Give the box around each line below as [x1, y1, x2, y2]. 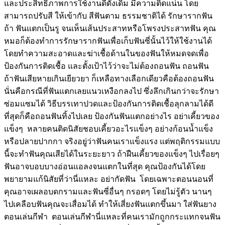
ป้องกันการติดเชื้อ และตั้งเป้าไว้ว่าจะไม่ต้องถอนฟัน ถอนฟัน [4, 61, 211, 70]
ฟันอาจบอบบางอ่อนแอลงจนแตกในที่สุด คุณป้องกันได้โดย [4, 162, 205, 171]
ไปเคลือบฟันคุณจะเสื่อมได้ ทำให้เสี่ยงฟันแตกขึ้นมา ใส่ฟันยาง [4, 199, 216, 208]
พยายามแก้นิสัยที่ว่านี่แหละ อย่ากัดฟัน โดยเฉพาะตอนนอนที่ [4, 174, 213, 183]
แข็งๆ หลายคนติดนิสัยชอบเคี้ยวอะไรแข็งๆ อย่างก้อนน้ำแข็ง [4, 124, 213, 133]
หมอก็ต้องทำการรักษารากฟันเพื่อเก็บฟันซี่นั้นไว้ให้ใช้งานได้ [4, 36, 212, 45]
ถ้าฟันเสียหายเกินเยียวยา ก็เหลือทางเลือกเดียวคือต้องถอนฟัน [4, 74, 214, 83]
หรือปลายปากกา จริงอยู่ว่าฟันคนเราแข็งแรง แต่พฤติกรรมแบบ [4, 137, 220, 146]
